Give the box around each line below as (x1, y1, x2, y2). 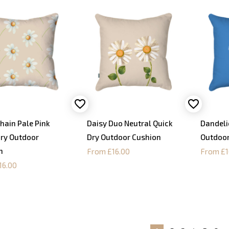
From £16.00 (87, 147, 130, 156)
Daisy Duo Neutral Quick (87, 119, 173, 128)
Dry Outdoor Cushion (87, 132, 162, 142)
